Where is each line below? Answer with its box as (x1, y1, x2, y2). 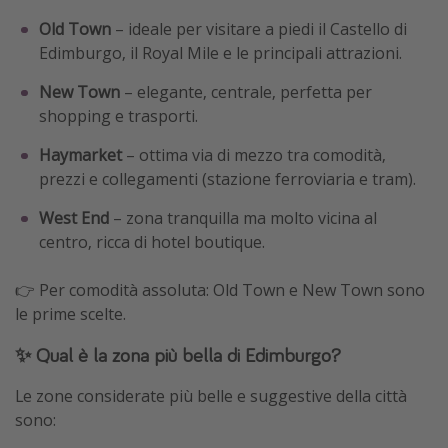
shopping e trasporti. (39, 105, 198, 128)
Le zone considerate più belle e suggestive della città (15, 385, 407, 408)
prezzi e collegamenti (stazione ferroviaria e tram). (39, 168, 416, 191)
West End (39, 207, 109, 230)
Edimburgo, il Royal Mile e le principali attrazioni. (39, 42, 402, 65)
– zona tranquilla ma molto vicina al (109, 207, 377, 230)
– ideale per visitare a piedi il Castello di (111, 18, 407, 41)
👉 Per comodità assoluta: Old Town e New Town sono (15, 279, 425, 302)
